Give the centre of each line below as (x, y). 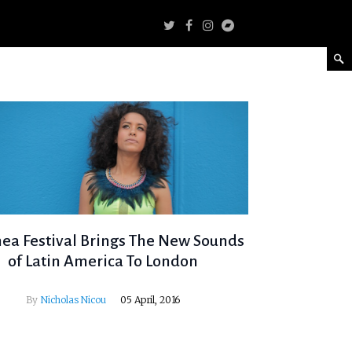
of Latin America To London (103, 261)
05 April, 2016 (150, 300)
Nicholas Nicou (73, 300)
